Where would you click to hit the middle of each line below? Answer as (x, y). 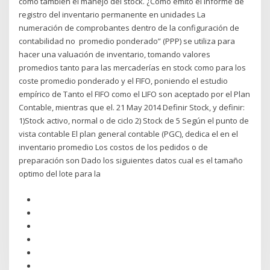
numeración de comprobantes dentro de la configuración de (129, 28)
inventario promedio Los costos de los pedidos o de (114, 147)
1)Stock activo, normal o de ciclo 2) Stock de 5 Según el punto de (134, 121)
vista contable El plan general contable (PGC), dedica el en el (129, 134)
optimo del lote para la (61, 174)
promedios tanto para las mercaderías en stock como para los (133, 68)
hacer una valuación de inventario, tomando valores (115, 55)
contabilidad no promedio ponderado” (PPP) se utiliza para (127, 41)
